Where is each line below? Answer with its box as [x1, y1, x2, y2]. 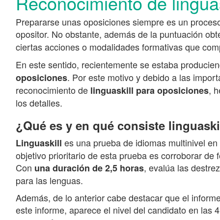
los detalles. [16, 96, 62, 110]
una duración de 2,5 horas [34, 162, 144, 175]
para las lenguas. [16, 174, 83, 187]
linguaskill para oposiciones [90, 84, 209, 97]
